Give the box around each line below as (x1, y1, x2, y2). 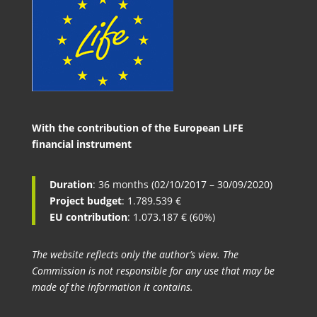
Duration (49, 178, 93, 192)
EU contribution (49, 210, 127, 224)
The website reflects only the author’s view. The (31, 248, 238, 262)
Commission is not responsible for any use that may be (31, 264, 275, 278)
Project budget (49, 194, 122, 208)
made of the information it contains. (31, 280, 193, 294)
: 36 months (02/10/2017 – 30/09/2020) (92, 178, 272, 192)
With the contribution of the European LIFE (31, 121, 243, 135)
